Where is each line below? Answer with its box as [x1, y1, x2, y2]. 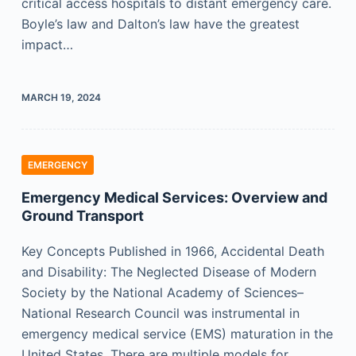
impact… [21, 37, 73, 52]
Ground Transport [21, 207, 144, 224]
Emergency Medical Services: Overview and [21, 189, 327, 206]
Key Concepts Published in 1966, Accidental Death [21, 243, 324, 259]
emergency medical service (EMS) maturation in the [21, 326, 333, 342]
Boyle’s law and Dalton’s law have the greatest [21, 16, 300, 32]
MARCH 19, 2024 [21, 91, 101, 103]
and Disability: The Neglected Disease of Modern [21, 264, 316, 280]
